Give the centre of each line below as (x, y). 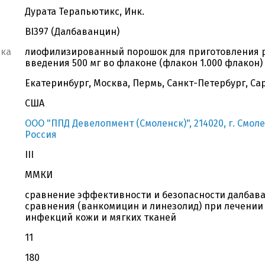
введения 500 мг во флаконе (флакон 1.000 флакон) (144, 63)
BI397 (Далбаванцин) (72, 32)
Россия (41, 135)
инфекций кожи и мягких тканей (101, 217)
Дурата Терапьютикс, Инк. (85, 12)
